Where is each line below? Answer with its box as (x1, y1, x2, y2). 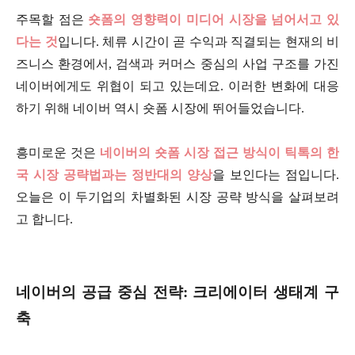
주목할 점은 (16, 12, 89, 26)
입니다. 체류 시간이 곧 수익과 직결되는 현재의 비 (57, 34, 339, 48)
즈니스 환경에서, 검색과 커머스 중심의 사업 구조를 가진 (16, 56, 339, 71)
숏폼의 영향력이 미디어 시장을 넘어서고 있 (88, 12, 340, 26)
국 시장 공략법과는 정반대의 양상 (16, 167, 212, 181)
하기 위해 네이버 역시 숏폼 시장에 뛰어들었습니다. (16, 101, 307, 115)
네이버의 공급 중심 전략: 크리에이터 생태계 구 (16, 283, 339, 300)
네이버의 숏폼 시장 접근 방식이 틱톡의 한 (100, 145, 339, 159)
